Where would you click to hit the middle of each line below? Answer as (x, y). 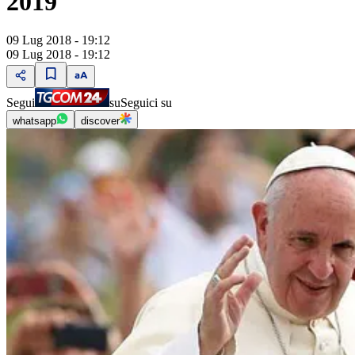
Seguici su (146, 103)
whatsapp (34, 121)
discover (100, 121)
